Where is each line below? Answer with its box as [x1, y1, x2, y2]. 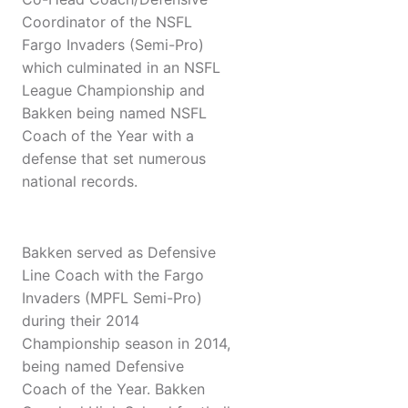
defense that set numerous [22, 149, 206, 168]
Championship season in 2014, [22, 334, 230, 353]
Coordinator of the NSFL [22, 13, 192, 32]
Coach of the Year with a [22, 127, 194, 146]
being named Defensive [22, 357, 184, 376]
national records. [22, 172, 138, 191]
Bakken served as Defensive [22, 243, 216, 262]
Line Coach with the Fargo [22, 266, 204, 285]
